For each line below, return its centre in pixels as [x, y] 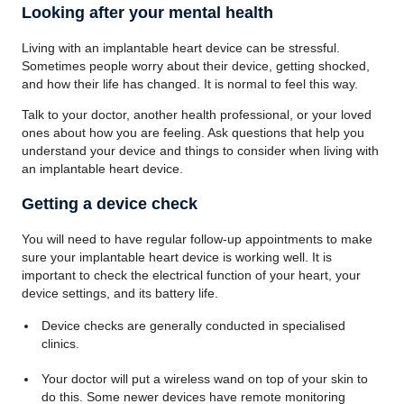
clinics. [60, 344]
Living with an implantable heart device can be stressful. [181, 48]
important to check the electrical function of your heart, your [191, 275]
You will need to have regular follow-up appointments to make [197, 239]
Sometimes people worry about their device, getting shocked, [196, 66]
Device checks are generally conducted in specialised [193, 326]
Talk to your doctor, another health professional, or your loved [197, 115]
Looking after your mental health [147, 13]
